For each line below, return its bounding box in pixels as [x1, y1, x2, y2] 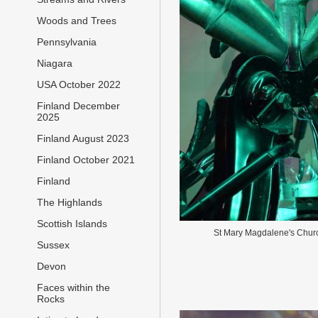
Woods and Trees [37, 15, 116, 27]
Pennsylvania [37, 36, 97, 48]
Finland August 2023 [37, 133, 129, 145]
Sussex [37, 239, 70, 251]
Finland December [37, 100, 120, 112]
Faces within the [37, 282, 110, 294]
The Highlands [37, 197, 102, 209]
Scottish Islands [37, 218, 107, 230]
